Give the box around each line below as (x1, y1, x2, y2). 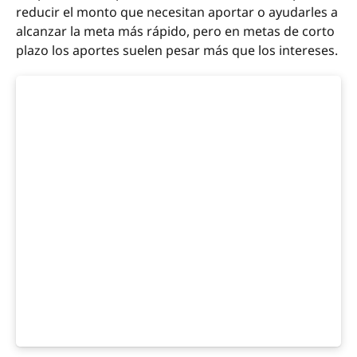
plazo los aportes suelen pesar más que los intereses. (16, 41, 338, 59)
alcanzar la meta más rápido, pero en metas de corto (16, 22, 335, 40)
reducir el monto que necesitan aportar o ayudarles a (16, 2, 338, 21)
